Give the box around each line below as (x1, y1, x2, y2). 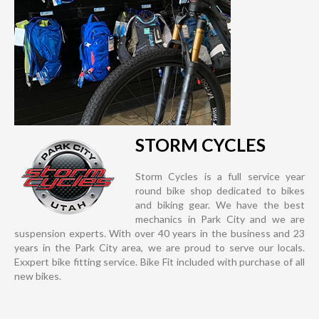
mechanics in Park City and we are (135, 213, 305, 226)
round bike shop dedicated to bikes (135, 184, 305, 197)
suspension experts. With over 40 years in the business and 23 (14, 227, 305, 240)
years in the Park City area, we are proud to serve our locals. (14, 241, 305, 254)
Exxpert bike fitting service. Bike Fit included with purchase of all (14, 256, 305, 268)
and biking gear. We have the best (135, 199, 305, 211)
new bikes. (14, 270, 61, 283)
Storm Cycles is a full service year (135, 170, 305, 183)
